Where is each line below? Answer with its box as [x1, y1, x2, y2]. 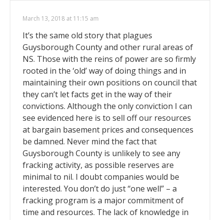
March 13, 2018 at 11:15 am [23, 14, 99, 23]
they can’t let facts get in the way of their [23, 89, 172, 100]
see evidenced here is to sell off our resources [23, 112, 191, 124]
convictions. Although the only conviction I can [23, 101, 192, 112]
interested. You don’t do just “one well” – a [23, 183, 177, 194]
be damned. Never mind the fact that [23, 136, 157, 147]
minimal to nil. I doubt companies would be [23, 171, 179, 183]
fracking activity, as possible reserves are [23, 160, 174, 171]
